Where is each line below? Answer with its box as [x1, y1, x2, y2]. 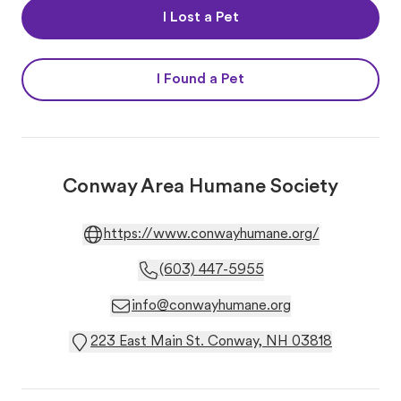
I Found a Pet [157, 73, 244, 87]
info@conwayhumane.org [132, 299, 291, 313]
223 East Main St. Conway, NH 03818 [90, 335, 332, 349]
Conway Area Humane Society [63, 177, 338, 198]
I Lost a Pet [162, 11, 239, 25]
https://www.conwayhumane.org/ [103, 227, 320, 242]
